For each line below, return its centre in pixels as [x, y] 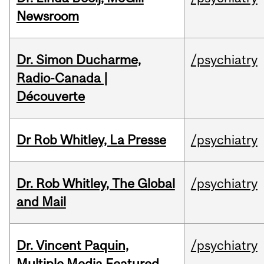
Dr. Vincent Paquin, [72, 245]
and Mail [41, 202]
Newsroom [47, 16]
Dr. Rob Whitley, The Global [95, 184]
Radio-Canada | [62, 78]
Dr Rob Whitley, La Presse [91, 140]
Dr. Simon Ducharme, [78, 60]
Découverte [50, 96]
